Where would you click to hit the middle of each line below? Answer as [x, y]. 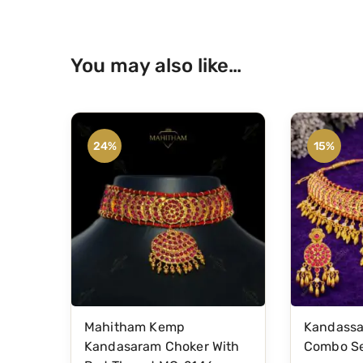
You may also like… [156, 65]
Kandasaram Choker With [162, 346]
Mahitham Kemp [135, 327]
